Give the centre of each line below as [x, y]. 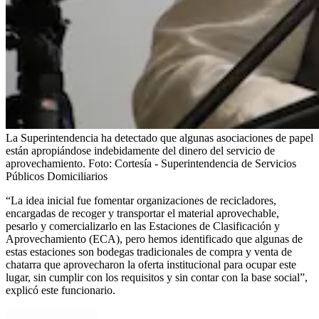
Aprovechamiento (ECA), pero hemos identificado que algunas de [154, 239]
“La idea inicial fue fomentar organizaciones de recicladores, [141, 200]
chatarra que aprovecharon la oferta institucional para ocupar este [151, 264]
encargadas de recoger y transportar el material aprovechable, [142, 213]
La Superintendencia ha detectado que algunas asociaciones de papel [159, 137]
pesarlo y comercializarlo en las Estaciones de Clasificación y [143, 226]
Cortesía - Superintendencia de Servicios [205, 163]
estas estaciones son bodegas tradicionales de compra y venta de [149, 251]
